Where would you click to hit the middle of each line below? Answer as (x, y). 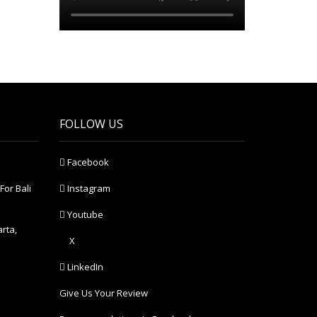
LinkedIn (84, 267)
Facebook (87, 162)
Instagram (87, 189)
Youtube (84, 215)
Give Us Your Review (103, 293)
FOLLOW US (91, 124)
